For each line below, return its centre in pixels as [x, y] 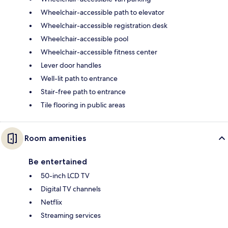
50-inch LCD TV [65, 176]
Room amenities [55, 138]
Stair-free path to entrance [83, 92]
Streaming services [71, 216]
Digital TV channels [71, 189]
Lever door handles [71, 65]
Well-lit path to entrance [79, 79]
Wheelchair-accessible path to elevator [103, 12]
